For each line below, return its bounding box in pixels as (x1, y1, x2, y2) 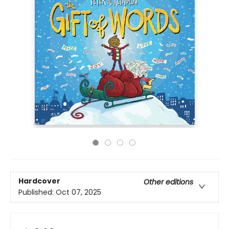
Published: (18, 187, 56, 198)
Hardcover (18, 176, 60, 187)
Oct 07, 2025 (56, 187, 101, 198)
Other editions (144, 177, 193, 188)
